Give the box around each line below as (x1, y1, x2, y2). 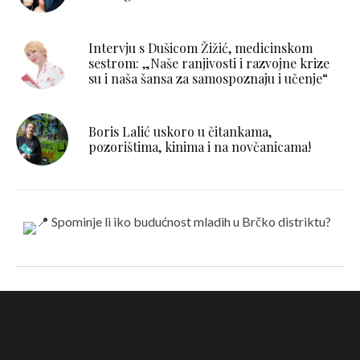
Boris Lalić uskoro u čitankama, (88, 123, 272, 141)
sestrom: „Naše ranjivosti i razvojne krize (88, 54, 329, 72)
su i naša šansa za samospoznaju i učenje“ (88, 69, 328, 87)
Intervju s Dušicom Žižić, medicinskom (88, 39, 313, 56)
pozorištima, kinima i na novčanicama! (88, 138, 311, 156)
